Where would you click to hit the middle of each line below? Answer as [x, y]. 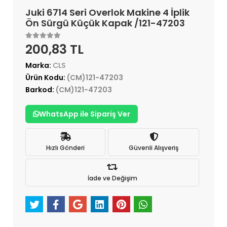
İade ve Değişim [112, 178]
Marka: [39, 66]
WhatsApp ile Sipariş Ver [85, 114]
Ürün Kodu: [46, 78]
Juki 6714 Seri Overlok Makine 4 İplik [107, 13]
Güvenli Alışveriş [154, 147]
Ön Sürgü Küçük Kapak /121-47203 [105, 23]
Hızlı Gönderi [65, 147]
